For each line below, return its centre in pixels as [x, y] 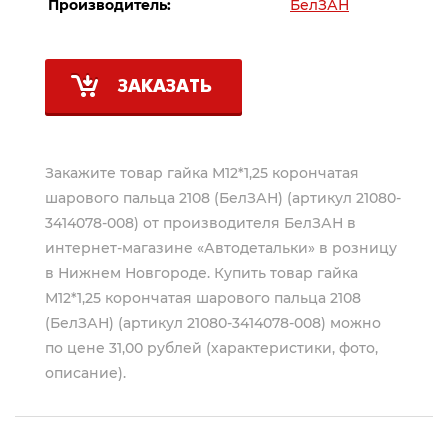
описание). [85, 373]
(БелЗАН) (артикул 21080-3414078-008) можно [213, 323]
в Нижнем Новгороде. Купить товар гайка [201, 273]
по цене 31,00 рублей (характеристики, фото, [211, 348]
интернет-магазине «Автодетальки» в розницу [221, 248]
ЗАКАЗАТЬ [165, 88]
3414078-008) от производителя [164, 223]
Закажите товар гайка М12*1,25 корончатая [202, 173]
